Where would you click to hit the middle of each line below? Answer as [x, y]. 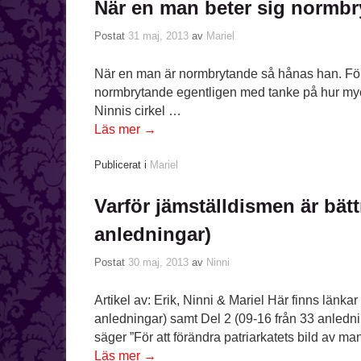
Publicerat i [120, 165]
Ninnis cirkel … [138, 110]
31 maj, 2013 [158, 35]
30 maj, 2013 [158, 263]
